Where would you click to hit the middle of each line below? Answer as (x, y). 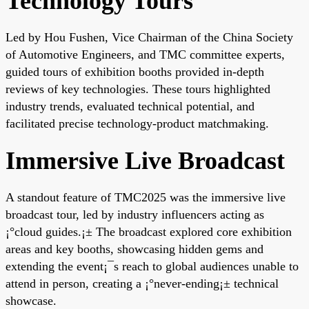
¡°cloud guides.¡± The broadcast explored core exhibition (149, 231)
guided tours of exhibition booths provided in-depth (135, 71)
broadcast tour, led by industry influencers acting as (135, 214)
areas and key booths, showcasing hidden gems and (134, 249)
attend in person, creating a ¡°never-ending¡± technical (142, 283)
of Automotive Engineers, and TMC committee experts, (145, 54)
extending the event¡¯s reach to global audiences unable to (152, 266)
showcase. (31, 300)
